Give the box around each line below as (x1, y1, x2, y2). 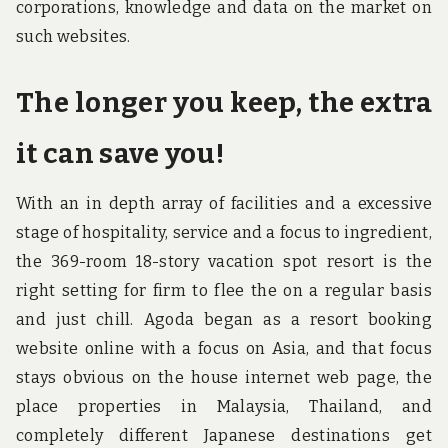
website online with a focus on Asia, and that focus (16, 339, 432, 359)
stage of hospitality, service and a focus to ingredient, (16, 223, 432, 243)
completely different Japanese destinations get (16, 426, 432, 446)
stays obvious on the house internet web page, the (16, 368, 432, 388)
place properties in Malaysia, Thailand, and (16, 397, 432, 417)
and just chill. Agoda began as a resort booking (16, 310, 432, 330)
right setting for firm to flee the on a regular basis (16, 281, 432, 301)
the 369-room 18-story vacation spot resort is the (16, 252, 432, 272)
